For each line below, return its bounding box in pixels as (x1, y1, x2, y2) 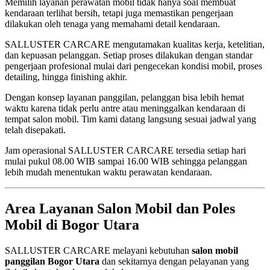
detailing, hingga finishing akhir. (5, 72, 127, 82)
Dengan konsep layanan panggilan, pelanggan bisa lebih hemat (5, 92, 244, 102)
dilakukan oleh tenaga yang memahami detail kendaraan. (5, 19, 220, 29)
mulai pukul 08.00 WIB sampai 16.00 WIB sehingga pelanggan (5, 156, 247, 166)
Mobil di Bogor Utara (5, 216, 139, 233)
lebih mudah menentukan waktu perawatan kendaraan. (5, 167, 212, 177)
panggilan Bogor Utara (5, 256, 99, 266)
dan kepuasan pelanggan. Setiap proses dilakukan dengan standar (5, 50, 253, 60)
